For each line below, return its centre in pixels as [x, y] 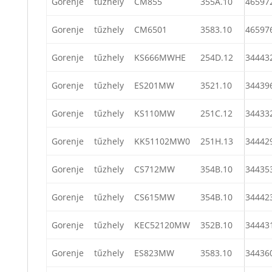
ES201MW [154, 85]
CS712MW [155, 169]
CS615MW [155, 197]
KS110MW [155, 113]
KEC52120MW [162, 225]
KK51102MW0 [162, 141]
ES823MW [154, 253]
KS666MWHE [160, 57]
